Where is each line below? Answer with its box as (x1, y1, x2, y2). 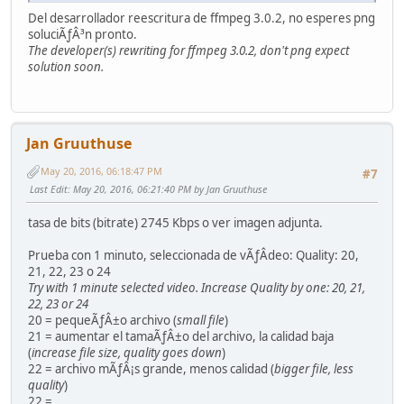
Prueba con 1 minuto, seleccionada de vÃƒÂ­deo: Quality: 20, (28, 247, 359, 264)
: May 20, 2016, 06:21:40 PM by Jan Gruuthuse (68, 182, 267, 197)
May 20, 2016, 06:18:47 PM (41, 164, 162, 179)
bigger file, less (274, 361, 353, 378)
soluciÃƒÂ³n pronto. (28, 25, 137, 42)
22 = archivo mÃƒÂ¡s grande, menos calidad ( (28, 361, 274, 378)
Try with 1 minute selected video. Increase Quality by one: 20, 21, (28, 280, 365, 297)
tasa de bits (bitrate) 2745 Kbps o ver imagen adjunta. (28, 215, 323, 232)
